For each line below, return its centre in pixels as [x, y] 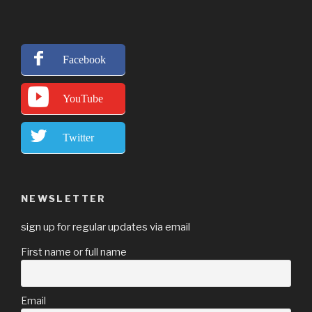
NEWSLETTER [64, 199]
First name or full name [74, 251]
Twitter [78, 138]
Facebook [84, 60]
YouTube [83, 99]
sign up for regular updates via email [106, 227]
